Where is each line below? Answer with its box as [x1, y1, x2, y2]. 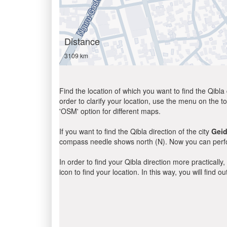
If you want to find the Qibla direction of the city [59, 126, 211, 136]
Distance [64, 34, 100, 48]
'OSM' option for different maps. [59, 106, 161, 116]
